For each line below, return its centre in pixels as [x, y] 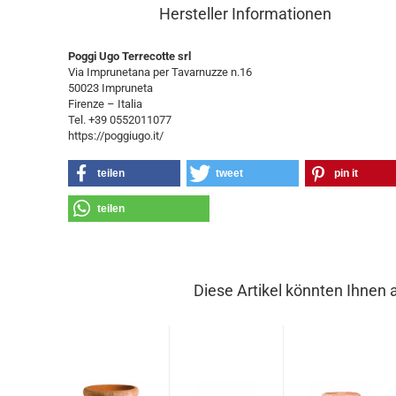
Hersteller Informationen [246, 14]
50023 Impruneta [111, 88]
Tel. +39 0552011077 [120, 120]
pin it [346, 173]
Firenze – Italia [106, 104]
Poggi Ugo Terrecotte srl [130, 56]
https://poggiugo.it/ [116, 136]
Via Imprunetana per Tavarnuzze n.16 [160, 72]
